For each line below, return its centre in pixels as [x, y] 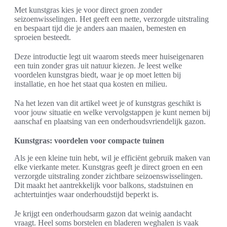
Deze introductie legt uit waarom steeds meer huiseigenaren [109, 57]
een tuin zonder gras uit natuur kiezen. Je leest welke [98, 66]
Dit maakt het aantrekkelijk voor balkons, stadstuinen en [104, 185]
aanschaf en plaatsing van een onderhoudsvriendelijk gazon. [110, 122]
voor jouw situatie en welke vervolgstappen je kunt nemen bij [112, 112]
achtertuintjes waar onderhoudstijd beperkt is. [86, 195]
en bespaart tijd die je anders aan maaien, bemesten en [100, 28]
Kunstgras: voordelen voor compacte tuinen [89, 141]
